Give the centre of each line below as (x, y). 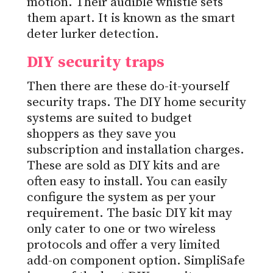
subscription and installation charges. (136, 150)
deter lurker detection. (93, 34)
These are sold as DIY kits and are (123, 166)
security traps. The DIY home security (136, 103)
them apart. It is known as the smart (131, 19)
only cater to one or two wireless (121, 229)
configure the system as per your (121, 198)
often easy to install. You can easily (127, 182)
